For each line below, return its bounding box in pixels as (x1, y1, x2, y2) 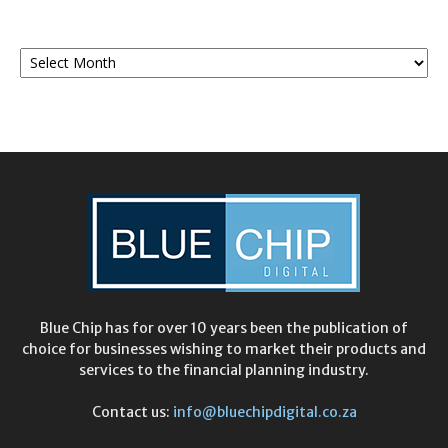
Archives (19, 55, 73, 75)
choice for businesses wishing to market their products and (22, 339, 426, 358)
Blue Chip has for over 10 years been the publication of (40, 318, 408, 337)
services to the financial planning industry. (79, 360, 369, 379)
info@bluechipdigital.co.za (172, 402, 357, 421)
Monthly (19, 34, 72, 54)
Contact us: (91, 402, 173, 421)
